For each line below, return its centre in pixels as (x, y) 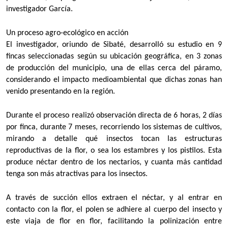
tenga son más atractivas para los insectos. (78, 174)
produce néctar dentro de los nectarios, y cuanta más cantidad (114, 163)
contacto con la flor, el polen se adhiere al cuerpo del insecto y (114, 210)
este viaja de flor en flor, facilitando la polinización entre (114, 222)
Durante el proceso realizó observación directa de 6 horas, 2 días (114, 116)
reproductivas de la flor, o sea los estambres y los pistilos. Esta (114, 151)
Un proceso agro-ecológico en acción (67, 33)
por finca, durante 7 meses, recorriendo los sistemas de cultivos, (114, 127)
